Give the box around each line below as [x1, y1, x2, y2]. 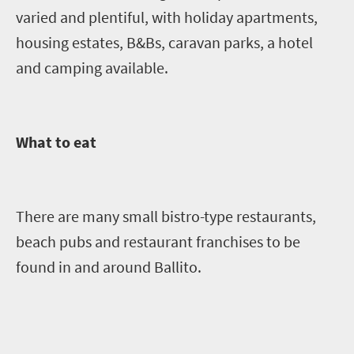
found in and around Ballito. [16, 256, 201, 277]
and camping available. [16, 57, 168, 77]
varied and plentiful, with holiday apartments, [16, 6, 318, 27]
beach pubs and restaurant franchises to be [16, 231, 300, 251]
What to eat [16, 131, 100, 152]
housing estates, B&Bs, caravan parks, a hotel [16, 32, 313, 52]
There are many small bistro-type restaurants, [16, 205, 316, 226]
